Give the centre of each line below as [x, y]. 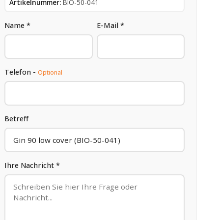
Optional [50, 72]
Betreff [17, 118]
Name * [18, 25]
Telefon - [21, 72]
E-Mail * [110, 25]
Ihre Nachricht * [32, 165]
